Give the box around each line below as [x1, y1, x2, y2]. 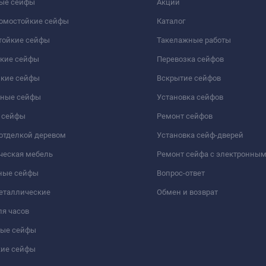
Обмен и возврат [157, 187, 218, 197]
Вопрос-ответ [157, 168, 205, 178]
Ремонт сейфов [157, 111, 213, 121]
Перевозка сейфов [157, 54, 224, 64]
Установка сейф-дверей [157, 130, 243, 140]
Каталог [157, 16, 185, 26]
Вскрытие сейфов [157, 73, 221, 83]
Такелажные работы [157, 35, 231, 45]
